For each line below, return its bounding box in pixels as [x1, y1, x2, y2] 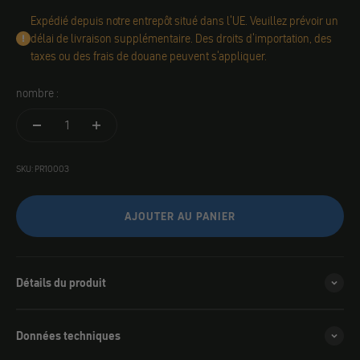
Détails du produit [16, 275, 106, 291]
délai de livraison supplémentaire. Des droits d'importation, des [31, 31, 332, 47]
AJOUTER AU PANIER [125, 209, 235, 223]
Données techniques [16, 328, 121, 344]
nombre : [16, 85, 59, 101]
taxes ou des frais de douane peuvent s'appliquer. [31, 48, 267, 64]
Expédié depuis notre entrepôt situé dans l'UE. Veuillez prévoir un [31, 13, 338, 29]
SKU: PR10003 [16, 162, 69, 175]
